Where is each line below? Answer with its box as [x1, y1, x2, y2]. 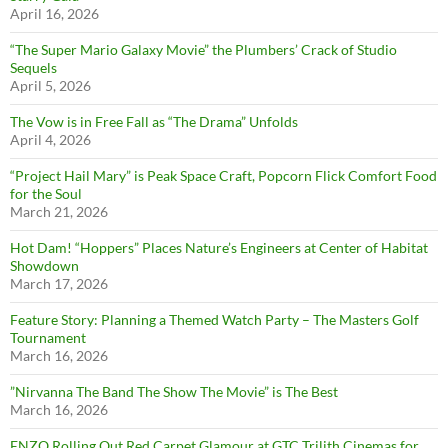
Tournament [10, 329, 86, 347]
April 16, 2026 [10, 5, 99, 23]
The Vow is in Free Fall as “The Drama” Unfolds [10, 113, 298, 131]
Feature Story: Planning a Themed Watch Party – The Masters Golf [10, 311, 419, 329]
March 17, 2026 [10, 275, 108, 293]
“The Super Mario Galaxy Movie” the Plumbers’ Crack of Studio [10, 41, 397, 59]
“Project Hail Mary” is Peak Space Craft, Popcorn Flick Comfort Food [10, 167, 437, 185]
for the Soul [10, 185, 82, 203]
